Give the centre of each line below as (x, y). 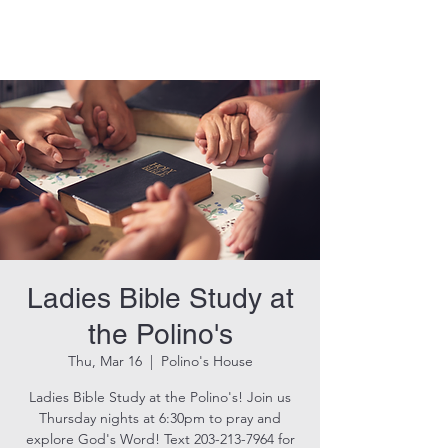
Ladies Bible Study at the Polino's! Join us (160, 397)
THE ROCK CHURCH (160, 38)
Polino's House (206, 361)
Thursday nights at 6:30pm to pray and (160, 418)
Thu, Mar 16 (104, 361)
